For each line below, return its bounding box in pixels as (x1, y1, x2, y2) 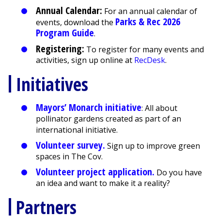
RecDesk (134, 55, 165, 66)
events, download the (35, 17, 115, 28)
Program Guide (35, 26, 94, 40)
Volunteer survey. (35, 139, 105, 152)
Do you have (156, 167, 202, 178)
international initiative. (35, 124, 118, 136)
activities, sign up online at (35, 55, 134, 66)
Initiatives (15, 71, 88, 97)
